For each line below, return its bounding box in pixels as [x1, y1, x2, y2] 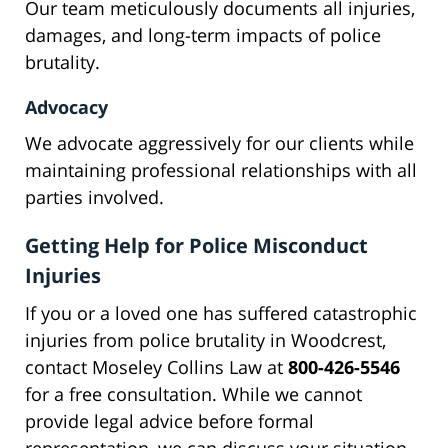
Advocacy [25, 95, 108, 120]
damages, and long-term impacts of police [25, 23, 381, 48]
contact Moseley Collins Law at [25, 355, 288, 380]
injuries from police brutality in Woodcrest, [25, 328, 386, 353]
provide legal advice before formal [25, 409, 314, 434]
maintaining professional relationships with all [25, 158, 417, 183]
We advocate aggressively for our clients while [25, 131, 414, 156]
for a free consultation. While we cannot [25, 382, 362, 407]
